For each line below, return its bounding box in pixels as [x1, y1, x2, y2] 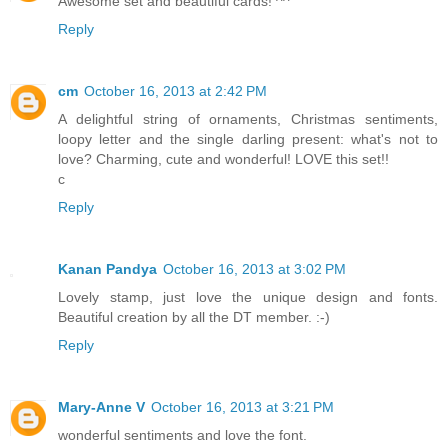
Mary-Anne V [58, 399, 145, 416]
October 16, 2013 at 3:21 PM [151, 399, 334, 416]
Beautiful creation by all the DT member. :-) [58, 309, 330, 326]
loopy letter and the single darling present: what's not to [58, 131, 438, 148]
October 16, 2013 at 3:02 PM [163, 261, 346, 278]
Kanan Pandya [58, 261, 157, 278]
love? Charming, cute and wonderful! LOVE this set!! [58, 151, 389, 168]
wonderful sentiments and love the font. [58, 427, 307, 444]
